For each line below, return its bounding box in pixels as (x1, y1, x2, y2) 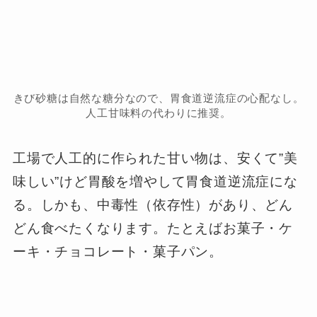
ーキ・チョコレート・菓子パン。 (12, 244, 224, 260)
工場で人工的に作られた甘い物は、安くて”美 (12, 151, 298, 166)
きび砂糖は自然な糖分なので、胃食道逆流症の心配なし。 (13, 91, 304, 104)
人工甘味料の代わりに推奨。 (86, 106, 231, 119)
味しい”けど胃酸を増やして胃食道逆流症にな (12, 174, 298, 190)
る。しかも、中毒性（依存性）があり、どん (12, 197, 294, 213)
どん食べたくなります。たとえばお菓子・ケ (12, 221, 294, 236)
